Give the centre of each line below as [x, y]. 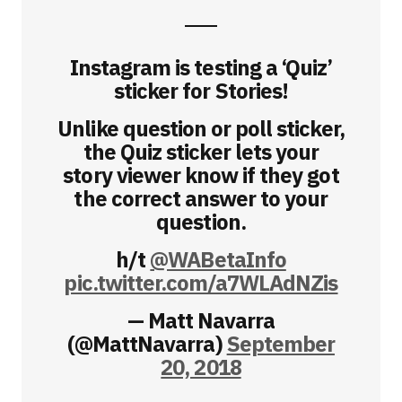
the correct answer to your [201, 198]
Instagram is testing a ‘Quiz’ [201, 67]
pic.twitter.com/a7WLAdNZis [201, 283]
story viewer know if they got [201, 175]
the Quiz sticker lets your [201, 152]
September [280, 344]
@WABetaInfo [218, 259]
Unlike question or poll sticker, [201, 128]
